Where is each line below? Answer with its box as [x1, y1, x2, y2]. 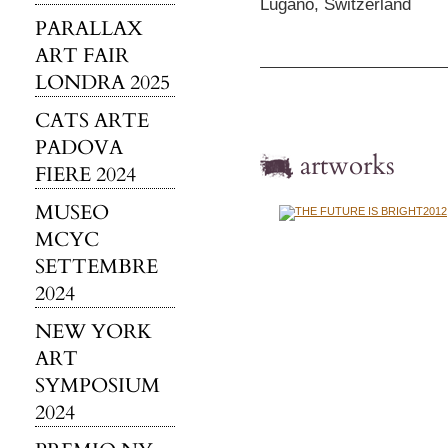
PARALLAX [35, 15, 143, 42]
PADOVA [35, 134, 123, 161]
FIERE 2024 [35, 161, 136, 188]
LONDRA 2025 [35, 69, 170, 96]
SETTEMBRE [35, 253, 158, 280]
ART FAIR [35, 42, 129, 69]
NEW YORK [35, 318, 152, 345]
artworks [300, 148, 395, 183]
